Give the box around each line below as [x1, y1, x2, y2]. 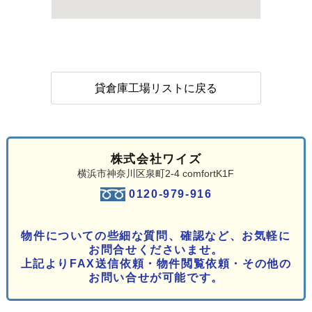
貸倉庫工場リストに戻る [94, 82, 217, 95]
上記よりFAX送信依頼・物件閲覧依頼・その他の [20, 258, 292, 270]
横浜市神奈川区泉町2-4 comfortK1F [77, 168, 235, 180]
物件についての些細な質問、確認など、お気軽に [21, 230, 291, 242]
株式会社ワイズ [110, 153, 202, 166]
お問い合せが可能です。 [88, 272, 224, 284]
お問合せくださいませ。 [88, 244, 224, 256]
